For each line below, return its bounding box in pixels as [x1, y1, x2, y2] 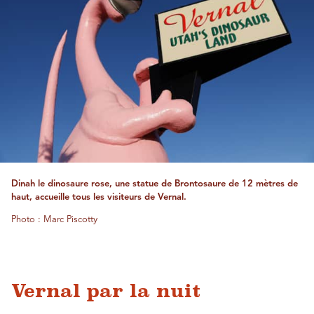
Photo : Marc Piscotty [11, 215, 97, 224]
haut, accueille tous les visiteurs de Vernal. [11, 193, 186, 202]
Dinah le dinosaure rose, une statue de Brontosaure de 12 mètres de [11, 179, 298, 189]
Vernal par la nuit [11, 280, 200, 301]
